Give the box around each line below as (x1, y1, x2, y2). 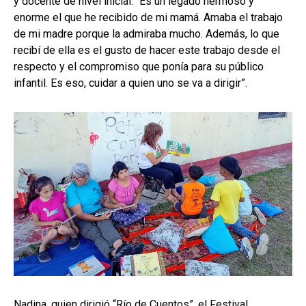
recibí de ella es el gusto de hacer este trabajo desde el (14, 44, 280, 57)
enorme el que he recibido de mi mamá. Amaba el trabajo (14, 11, 283, 25)
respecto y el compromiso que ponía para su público (14, 60, 264, 74)
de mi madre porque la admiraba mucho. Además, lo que (14, 27, 279, 41)
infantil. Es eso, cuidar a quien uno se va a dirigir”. (14, 76, 247, 90)
